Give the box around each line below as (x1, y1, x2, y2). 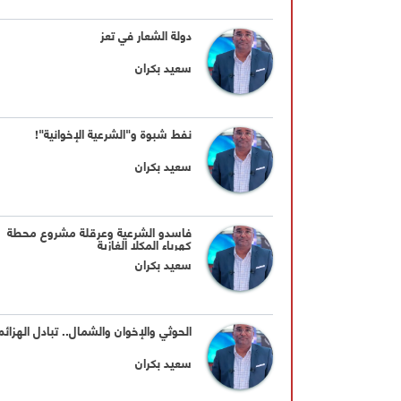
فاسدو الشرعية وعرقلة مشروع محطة (7, 220, 192, 243)
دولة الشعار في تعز (100, 23, 192, 47)
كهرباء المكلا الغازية (98, 233, 192, 256)
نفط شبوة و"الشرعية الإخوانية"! (35, 122, 192, 145)
